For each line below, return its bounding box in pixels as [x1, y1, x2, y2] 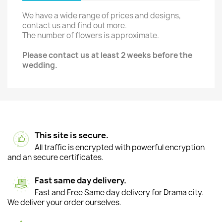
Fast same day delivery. [35, 175, 126, 186]
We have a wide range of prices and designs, [22, 10, 181, 21]
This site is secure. [35, 130, 109, 141]
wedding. [22, 60, 57, 70]
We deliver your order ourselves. [7, 197, 121, 208]
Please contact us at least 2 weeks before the [22, 50, 192, 60]
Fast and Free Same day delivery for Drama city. [35, 187, 204, 198]
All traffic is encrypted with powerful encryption [35, 142, 205, 153]
